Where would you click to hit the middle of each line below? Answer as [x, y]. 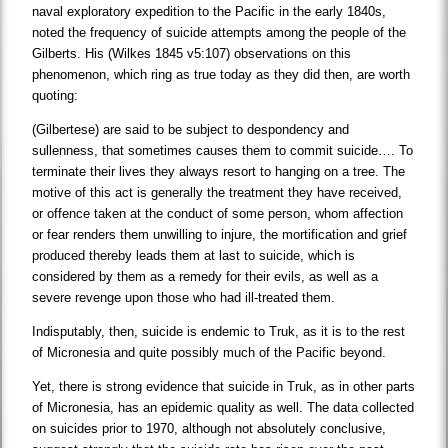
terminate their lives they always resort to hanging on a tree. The [219, 172]
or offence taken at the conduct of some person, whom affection [218, 214]
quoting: [55, 96]
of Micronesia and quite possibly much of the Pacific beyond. [209, 353]
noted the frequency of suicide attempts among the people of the [219, 33]
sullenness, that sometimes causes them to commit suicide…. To [223, 151]
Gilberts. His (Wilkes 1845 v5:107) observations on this [192, 54]
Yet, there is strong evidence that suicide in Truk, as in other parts [224, 387]
